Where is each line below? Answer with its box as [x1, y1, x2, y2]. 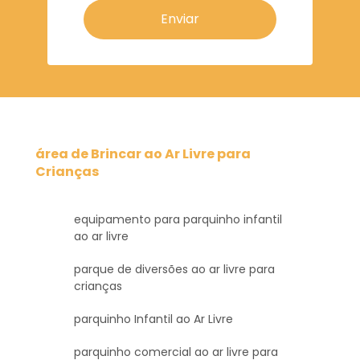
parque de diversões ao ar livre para [74, 260, 275, 277]
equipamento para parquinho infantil [74, 211, 282, 227]
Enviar [161, 9, 199, 28]
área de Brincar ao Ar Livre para [35, 144, 251, 163]
